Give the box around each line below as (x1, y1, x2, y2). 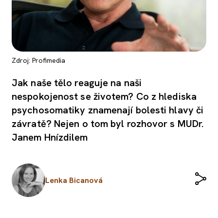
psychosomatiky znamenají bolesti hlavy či (12, 104, 204, 117)
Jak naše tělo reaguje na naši (12, 76, 142, 90)
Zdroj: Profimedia (12, 56, 65, 65)
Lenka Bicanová (45, 175, 103, 185)
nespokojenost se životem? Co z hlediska (12, 90, 197, 103)
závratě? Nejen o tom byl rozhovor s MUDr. (12, 117, 204, 130)
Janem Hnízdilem (12, 131, 88, 144)
